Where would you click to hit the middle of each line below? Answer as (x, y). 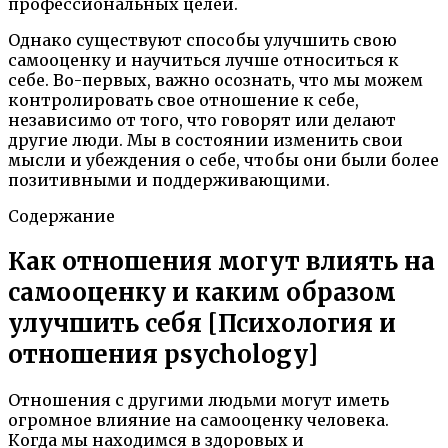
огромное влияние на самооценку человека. (198, 419)
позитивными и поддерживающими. (169, 179)
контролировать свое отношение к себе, (183, 99)
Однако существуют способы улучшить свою (202, 39)
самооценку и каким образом (202, 292)
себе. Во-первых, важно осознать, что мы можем (215, 79)
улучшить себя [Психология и (202, 323)
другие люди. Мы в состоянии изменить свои (205, 139)
